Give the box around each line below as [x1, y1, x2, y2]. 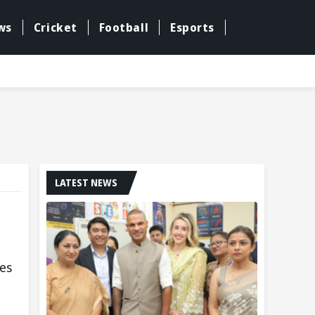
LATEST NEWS [55, 176, 117, 189]
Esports [170, 20, 214, 36]
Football [98, 20, 149, 36]
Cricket [33, 20, 77, 36]
